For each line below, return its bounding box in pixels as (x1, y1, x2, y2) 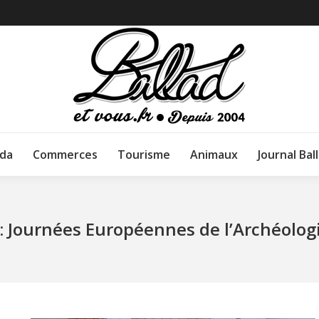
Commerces (33, 147, 98, 162)
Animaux (190, 147, 238, 162)
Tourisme (117, 147, 170, 162)
